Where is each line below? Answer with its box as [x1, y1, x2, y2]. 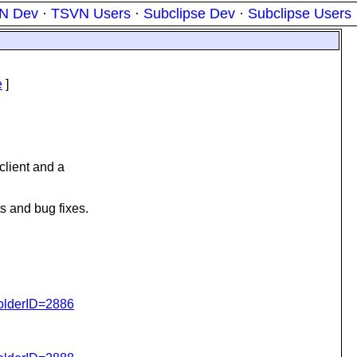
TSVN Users [51, 6, 131, 22]
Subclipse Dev [143, 6, 235, 22]
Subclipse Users [248, 6, 351, 22]
